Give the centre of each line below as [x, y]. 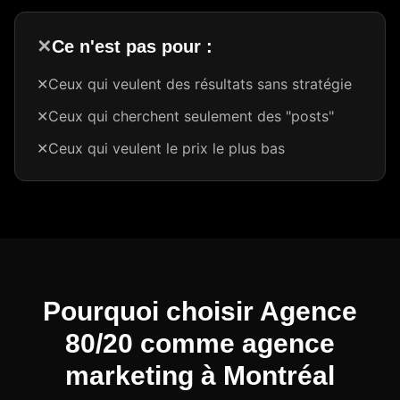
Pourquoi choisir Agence [200, 311]
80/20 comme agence [200, 343]
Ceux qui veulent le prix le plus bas [167, 148]
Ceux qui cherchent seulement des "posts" [191, 116]
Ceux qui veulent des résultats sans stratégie [200, 84]
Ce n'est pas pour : [132, 46]
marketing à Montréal [200, 375]
